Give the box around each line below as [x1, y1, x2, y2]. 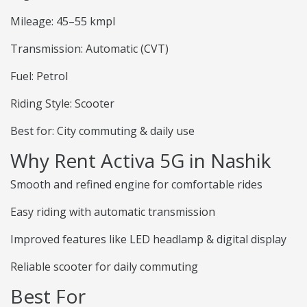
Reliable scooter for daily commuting [10, 259, 198, 275]
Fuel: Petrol [10, 69, 68, 84]
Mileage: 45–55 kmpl [10, 14, 115, 29]
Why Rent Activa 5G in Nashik [10, 147, 271, 174]
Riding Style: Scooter [10, 96, 114, 112]
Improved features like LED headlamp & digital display [10, 232, 286, 247]
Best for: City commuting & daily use [10, 123, 195, 139]
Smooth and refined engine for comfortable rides [10, 177, 262, 193]
